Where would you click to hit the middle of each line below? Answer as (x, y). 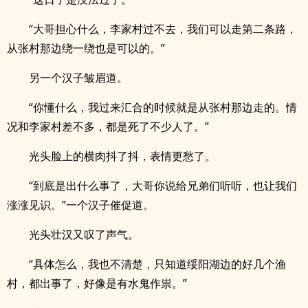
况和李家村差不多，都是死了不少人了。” (108, 126)
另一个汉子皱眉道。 (78, 78)
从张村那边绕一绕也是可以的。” (86, 48)
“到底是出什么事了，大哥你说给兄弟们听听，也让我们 (163, 186)
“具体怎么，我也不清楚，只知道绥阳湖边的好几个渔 (157, 264)
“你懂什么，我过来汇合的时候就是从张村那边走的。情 (163, 107)
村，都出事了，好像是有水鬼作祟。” (97, 283)
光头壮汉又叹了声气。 (84, 234)
